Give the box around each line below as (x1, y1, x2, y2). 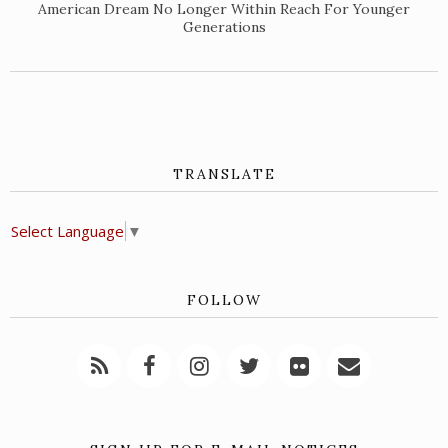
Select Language (11, 221, 124, 242)
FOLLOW (186, 291, 262, 310)
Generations (182, 18, 266, 37)
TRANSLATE (172, 165, 276, 184)
